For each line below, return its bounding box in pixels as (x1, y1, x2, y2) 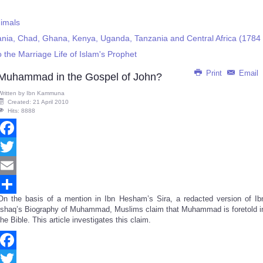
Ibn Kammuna (26, 90, 65, 96)
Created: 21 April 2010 (8, 99, 69, 105)
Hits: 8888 (8, 107, 35, 114)
